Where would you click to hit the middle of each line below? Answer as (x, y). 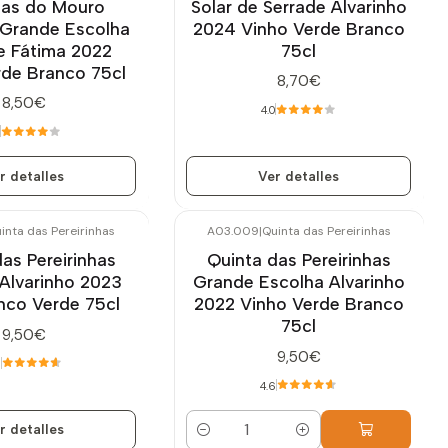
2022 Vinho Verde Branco (298, 304)
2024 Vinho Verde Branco (298, 28)
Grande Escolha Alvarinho (298, 282)
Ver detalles (298, 175)
